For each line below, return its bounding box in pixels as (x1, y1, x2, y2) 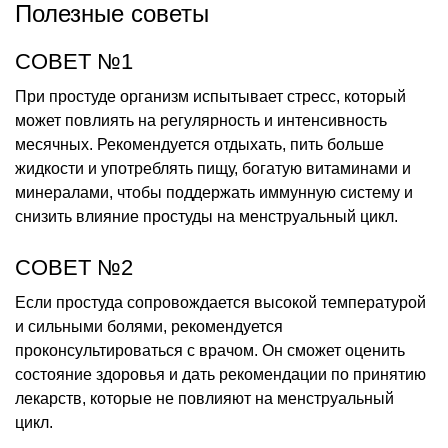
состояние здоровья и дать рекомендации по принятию (15, 365, 426, 383)
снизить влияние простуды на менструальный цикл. (15, 207, 398, 225)
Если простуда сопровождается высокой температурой (15, 293, 426, 311)
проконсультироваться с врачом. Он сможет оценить (15, 341, 405, 359)
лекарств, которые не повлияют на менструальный (15, 389, 394, 407)
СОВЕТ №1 (15, 48, 133, 74)
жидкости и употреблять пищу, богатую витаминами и (15, 159, 411, 177)
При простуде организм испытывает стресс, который (15, 87, 406, 105)
